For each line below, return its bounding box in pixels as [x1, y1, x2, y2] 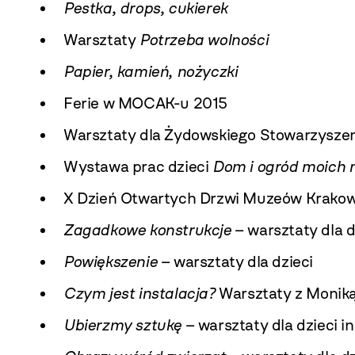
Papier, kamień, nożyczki [63, 62, 238, 81]
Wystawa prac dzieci [63, 157, 212, 176]
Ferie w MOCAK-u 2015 [63, 94, 227, 113]
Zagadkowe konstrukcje [63, 220, 231, 239]
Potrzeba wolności [139, 30, 269, 49]
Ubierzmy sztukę [63, 315, 181, 334]
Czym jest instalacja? [63, 284, 216, 303]
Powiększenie [63, 252, 158, 271]
